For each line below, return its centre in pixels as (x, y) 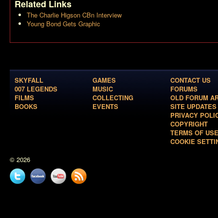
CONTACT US (191, 80)
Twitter (19, 188)
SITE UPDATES (193, 106)
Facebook (44, 188)
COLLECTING (113, 97)
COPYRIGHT (189, 124)
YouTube (63, 188)
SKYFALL (29, 80)
